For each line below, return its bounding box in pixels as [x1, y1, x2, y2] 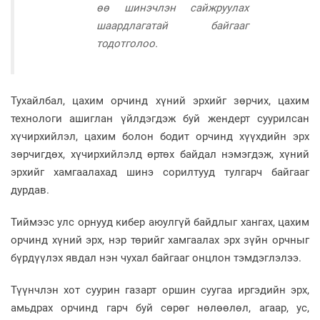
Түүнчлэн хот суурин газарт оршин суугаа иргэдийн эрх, [11, 283, 309, 296]
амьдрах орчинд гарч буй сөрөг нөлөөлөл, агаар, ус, [11, 301, 309, 314]
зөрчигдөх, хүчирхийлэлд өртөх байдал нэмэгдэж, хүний [11, 147, 309, 161]
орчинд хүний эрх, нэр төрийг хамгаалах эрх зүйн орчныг [11, 233, 309, 246]
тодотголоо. [96, 36, 158, 50]
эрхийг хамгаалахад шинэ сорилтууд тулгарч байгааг [11, 165, 309, 179]
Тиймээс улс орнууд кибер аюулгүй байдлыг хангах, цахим [11, 215, 309, 229]
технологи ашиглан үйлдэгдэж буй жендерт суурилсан [11, 111, 309, 125]
